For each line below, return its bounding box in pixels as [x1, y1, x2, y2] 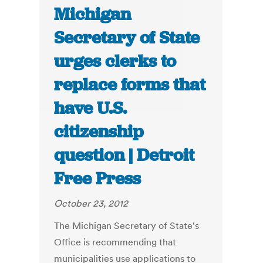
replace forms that [54, 73, 206, 96]
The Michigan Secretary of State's [54, 220, 200, 232]
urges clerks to [54, 50, 177, 73]
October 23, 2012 [54, 197, 129, 210]
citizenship [54, 120, 144, 143]
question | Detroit [54, 144, 195, 167]
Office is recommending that [54, 236, 177, 248]
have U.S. [54, 97, 127, 120]
